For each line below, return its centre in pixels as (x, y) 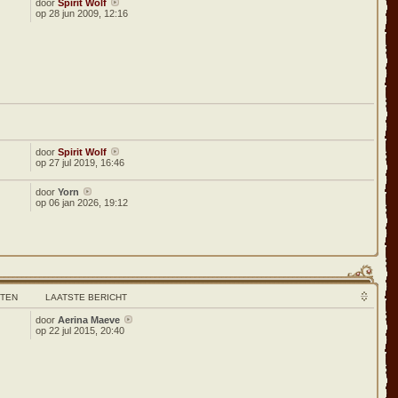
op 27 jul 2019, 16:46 (80, 163)
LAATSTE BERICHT (87, 297)
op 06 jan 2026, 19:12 (82, 203)
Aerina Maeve (89, 320)
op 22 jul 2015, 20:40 (80, 330)
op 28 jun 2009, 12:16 (82, 13)
